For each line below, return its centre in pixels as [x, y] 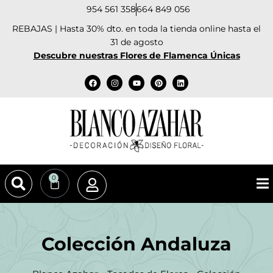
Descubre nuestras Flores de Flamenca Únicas [136, 55]
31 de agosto [136, 42]
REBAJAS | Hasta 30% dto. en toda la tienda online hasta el [136, 29]
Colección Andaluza [136, 244]
